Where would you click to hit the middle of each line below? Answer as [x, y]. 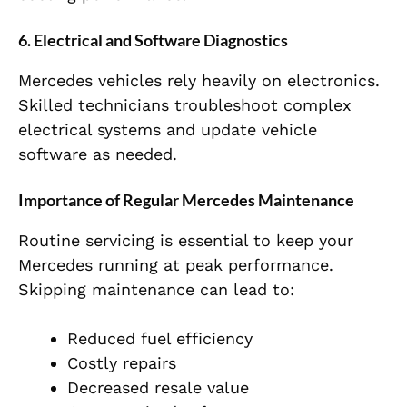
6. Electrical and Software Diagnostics [153, 40]
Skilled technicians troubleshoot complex [185, 105]
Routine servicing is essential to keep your [186, 241]
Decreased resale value [158, 388]
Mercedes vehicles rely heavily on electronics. [199, 81]
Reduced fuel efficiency [160, 339]
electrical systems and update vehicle [168, 130]
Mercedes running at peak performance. [176, 265]
